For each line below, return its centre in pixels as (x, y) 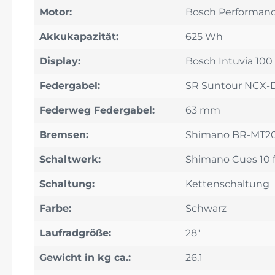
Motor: (56, 12)
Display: (60, 61)
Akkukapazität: (79, 36)
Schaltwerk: (70, 159)
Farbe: (55, 208)
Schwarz (206, 208)
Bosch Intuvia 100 (229, 61)
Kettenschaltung (227, 184)
